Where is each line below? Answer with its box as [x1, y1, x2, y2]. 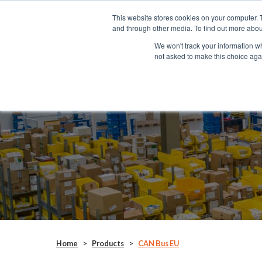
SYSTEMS [218, 18, 256, 26]
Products [92, 239, 124, 248]
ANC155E [47, 77, 85, 94]
